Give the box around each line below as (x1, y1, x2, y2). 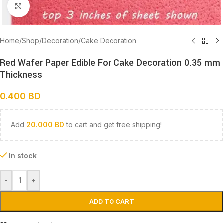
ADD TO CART (89, 197, 134, 205)
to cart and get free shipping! (64, 120, 162, 129)
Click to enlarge (29, 2, 78, 10)
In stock (9, 151, 37, 160)
